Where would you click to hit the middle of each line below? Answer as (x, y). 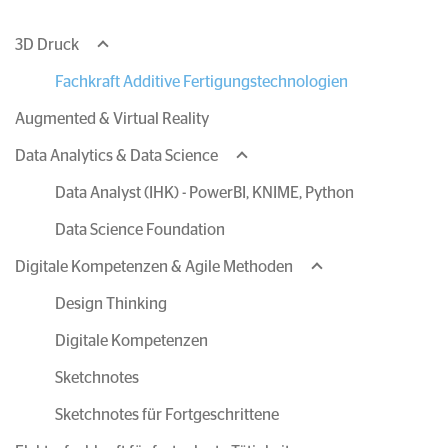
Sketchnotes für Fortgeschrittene (167, 415)
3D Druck (47, 45)
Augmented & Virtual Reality (112, 119)
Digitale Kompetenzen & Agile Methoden (154, 267)
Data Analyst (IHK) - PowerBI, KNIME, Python (204, 193)
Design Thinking (111, 304)
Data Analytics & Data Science (116, 156)
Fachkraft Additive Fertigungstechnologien (201, 82)
